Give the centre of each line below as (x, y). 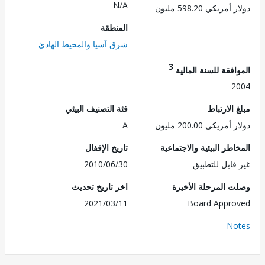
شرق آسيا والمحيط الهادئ (112, 44)
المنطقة (143, 27)
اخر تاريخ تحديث (129, 187)
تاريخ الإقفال (135, 148)
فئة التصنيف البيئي (125, 109)
